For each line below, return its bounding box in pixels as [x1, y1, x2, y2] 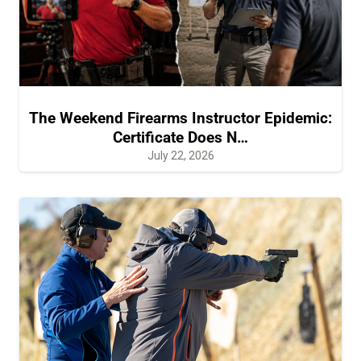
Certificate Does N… [113, 127, 248, 147]
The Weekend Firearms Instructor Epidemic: [29, 108, 332, 127]
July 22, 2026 [147, 148, 214, 162]
